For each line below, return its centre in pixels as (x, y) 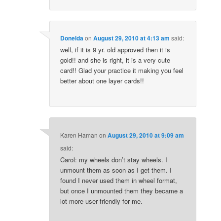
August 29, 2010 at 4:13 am (132, 38)
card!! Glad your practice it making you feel (122, 71)
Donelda (72, 38)
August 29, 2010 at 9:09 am (146, 135)
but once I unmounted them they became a (122, 190)
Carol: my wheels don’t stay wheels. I (114, 159)
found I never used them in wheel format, (119, 180)
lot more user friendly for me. (102, 201)
